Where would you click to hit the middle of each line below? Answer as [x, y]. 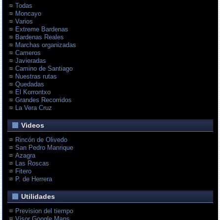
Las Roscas [32, 164]
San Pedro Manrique [44, 148]
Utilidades [38, 197]
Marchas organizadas [46, 45]
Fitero [24, 171]
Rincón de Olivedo [41, 140]
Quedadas [30, 84]
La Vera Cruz [34, 108]
